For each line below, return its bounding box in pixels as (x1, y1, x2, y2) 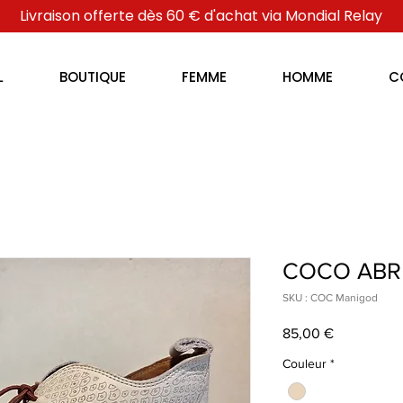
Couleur (282, 356, 327, 372)
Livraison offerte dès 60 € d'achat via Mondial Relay (20, 5, 382, 26)
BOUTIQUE (59, 67, 126, 86)
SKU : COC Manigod (282, 291, 378, 305)
